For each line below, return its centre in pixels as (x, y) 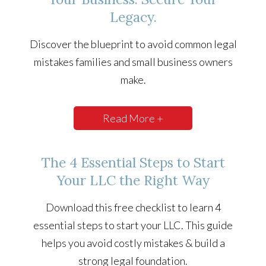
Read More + (133, 118)
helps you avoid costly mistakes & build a (133, 243)
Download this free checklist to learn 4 (133, 208)
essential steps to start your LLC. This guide (133, 225)
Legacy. (133, 17)
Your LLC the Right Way (133, 180)
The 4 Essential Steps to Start (133, 163)
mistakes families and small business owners (133, 62)
